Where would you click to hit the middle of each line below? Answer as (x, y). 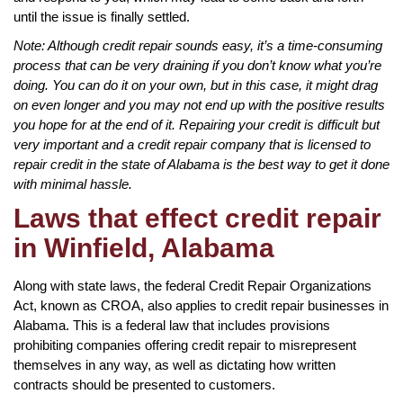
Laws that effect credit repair (197, 218)
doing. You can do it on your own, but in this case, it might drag (196, 85)
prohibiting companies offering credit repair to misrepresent (185, 345)
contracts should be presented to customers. (144, 384)
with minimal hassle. (73, 184)
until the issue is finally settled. (102, 16)
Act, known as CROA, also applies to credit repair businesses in (201, 305)
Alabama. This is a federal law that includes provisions (172, 325)
